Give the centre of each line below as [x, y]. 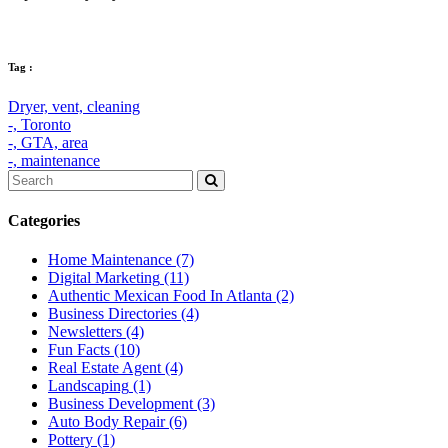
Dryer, [30, 106]
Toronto [46, 124]
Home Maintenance [110, 260]
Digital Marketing [104, 278]
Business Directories [112, 314]
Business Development [120, 404]
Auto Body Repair [106, 422]
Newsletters [85, 332]
